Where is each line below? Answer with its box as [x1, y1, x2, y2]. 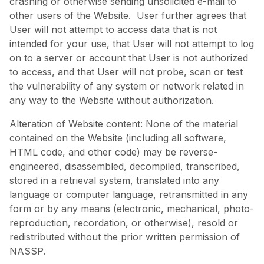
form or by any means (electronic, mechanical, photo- [9, 202, 254, 214]
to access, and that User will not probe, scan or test [9, 65, 243, 78]
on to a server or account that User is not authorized [9, 51, 248, 64]
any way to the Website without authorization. [9, 94, 214, 106]
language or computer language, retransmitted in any [9, 188, 248, 200]
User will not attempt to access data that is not [9, 23, 217, 35]
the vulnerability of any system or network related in [9, 80, 244, 92]
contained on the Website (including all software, [9, 131, 226, 144]
